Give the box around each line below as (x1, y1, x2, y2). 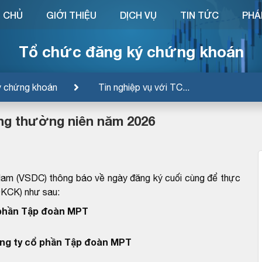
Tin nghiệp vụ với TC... (98, 81, 189, 92)
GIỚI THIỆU (46, 9, 96, 20)
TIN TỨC (180, 9, 219, 20)
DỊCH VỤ (119, 9, 157, 20)
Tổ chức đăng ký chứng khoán (18, 42, 244, 61)
